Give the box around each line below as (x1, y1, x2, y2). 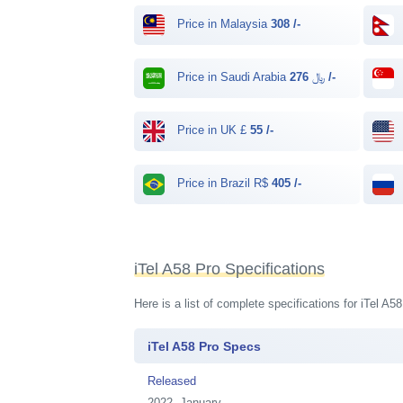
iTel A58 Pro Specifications (134, 260, 326, 278)
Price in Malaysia (174, 17, 272, 31)
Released (148, 373, 197, 388)
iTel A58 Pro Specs (148, 338, 262, 354)
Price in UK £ (174, 123, 251, 138)
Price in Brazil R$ (174, 176, 273, 191)
